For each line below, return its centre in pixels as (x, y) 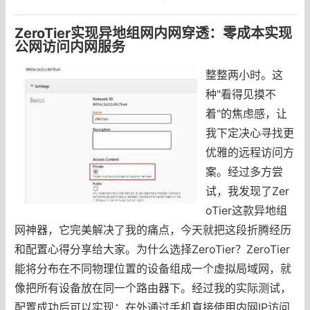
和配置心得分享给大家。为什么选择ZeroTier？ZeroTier (152, 249)
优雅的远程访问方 (250, 152)
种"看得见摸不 (241, 94)
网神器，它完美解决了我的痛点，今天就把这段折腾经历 (153, 229)
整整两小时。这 (245, 74)
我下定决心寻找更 (250, 133)
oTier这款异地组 (247, 210)
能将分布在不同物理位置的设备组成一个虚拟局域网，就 (153, 268)
